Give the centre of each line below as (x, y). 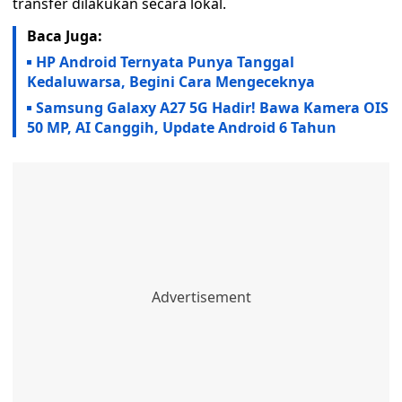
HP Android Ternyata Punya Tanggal (165, 62)
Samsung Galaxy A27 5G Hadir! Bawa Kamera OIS (212, 108)
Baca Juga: (65, 36)
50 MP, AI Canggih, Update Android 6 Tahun (182, 127)
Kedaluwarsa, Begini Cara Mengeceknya (171, 82)
